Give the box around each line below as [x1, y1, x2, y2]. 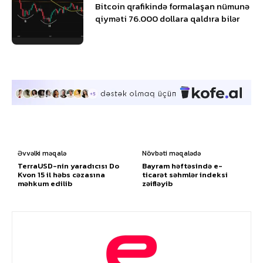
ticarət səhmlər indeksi [142, 169, 228, 181]
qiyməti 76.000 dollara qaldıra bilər [95, 11, 240, 25]
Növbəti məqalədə [142, 148, 201, 159]
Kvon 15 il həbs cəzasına [18, 169, 105, 181]
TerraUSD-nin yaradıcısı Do [18, 160, 119, 172]
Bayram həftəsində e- [142, 160, 223, 172]
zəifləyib [142, 178, 173, 190]
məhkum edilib [18, 178, 72, 190]
